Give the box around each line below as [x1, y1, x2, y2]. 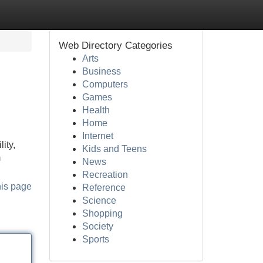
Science [82, 195, 116, 205]
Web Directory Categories [58, 40, 173, 51]
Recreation [82, 170, 128, 180]
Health [82, 105, 110, 115]
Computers [82, 79, 128, 89]
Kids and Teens [82, 144, 147, 154]
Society [82, 221, 113, 231]
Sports [82, 234, 109, 244]
